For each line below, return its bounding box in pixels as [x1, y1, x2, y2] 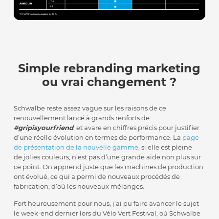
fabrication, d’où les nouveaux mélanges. [14, 182, 145, 191]
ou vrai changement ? [42, 75, 177, 89]
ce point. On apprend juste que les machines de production [14, 163, 204, 171]
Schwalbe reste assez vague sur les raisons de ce [14, 104, 167, 112]
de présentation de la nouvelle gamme [14, 143, 139, 152]
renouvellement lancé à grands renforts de [14, 114, 150, 122]
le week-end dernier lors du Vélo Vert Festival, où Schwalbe [14, 209, 201, 218]
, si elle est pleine [138, 143, 193, 152]
